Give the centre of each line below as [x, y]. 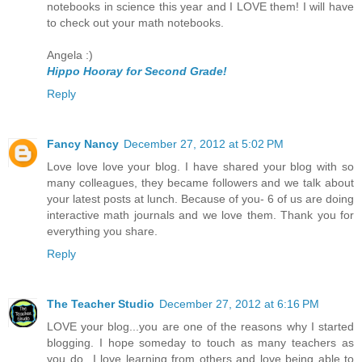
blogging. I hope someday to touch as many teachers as [200, 342]
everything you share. [102, 231]
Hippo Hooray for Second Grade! [137, 71]
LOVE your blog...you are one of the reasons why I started [200, 326]
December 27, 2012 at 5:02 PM [204, 143]
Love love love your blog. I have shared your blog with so [200, 166]
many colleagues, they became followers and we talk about [200, 182]
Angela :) [70, 55]
